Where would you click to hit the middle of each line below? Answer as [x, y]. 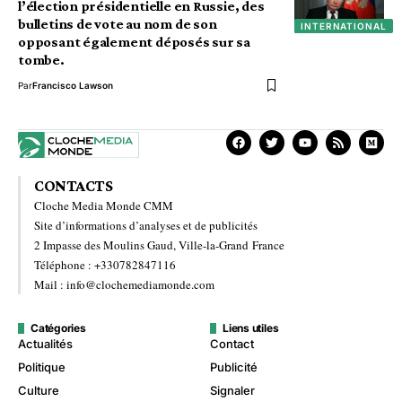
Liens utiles [251, 328]
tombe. [41, 60]
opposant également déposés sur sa [135, 42]
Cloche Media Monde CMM [104, 206]
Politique [42, 367]
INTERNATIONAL [344, 26]
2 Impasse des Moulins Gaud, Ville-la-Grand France [159, 245]
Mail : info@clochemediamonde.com [124, 285]
